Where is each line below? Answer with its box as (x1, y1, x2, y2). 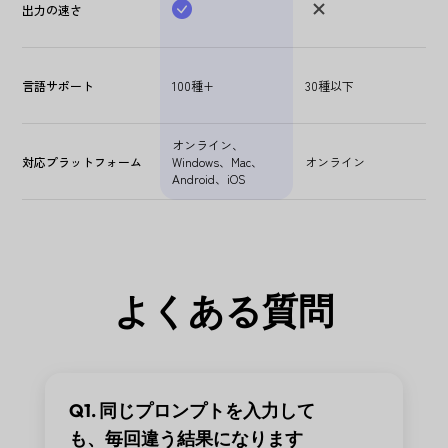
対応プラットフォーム (22, 152, 143, 170)
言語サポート (22, 76, 95, 94)
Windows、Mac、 (171, 152, 263, 170)
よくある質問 (113, 287, 334, 333)
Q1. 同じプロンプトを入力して (68, 398, 315, 422)
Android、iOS (171, 169, 246, 187)
